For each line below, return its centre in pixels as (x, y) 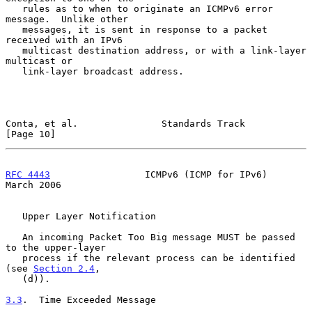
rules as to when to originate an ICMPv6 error (14, 8)
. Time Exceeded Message (89, 299)
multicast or (39, 61)
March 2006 (33, 185)
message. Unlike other (67, 19)
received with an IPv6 (64, 40)
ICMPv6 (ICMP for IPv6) (159, 174)
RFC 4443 (28, 174)
